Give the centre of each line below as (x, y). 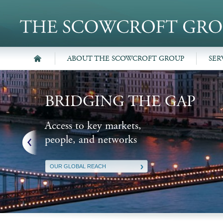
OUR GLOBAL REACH (78, 166)
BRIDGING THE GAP (120, 102)
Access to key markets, (93, 126)
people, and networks (91, 140)
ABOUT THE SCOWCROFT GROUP (126, 58)
